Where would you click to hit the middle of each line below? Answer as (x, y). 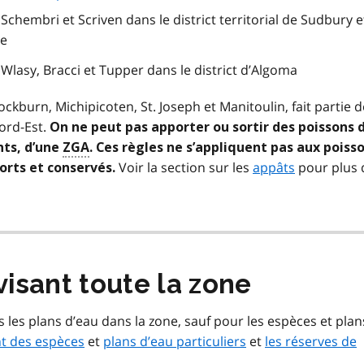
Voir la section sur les (184, 168)
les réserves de (311, 342)
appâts (274, 168)
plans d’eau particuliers (175, 342)
